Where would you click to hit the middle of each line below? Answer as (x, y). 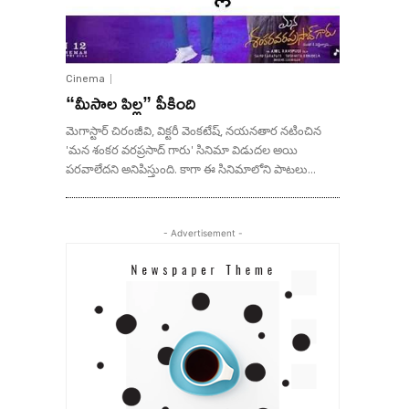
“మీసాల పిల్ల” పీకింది (131, 103)
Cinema (85, 79)
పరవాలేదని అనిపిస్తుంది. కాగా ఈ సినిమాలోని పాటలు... (191, 169)
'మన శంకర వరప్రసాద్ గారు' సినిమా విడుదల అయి (182, 150)
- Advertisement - (203, 233)
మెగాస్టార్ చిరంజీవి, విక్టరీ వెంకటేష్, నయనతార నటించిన (194, 131)
